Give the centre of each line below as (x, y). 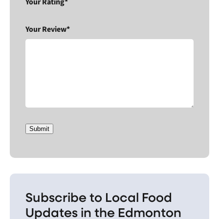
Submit (39, 129)
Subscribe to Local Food (99, 197)
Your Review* (48, 29)
